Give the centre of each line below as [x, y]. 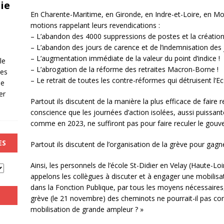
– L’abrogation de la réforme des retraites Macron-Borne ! [124, 69]
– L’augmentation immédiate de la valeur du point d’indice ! [125, 58]
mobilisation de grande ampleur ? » [87, 209]
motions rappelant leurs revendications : [95, 25]
